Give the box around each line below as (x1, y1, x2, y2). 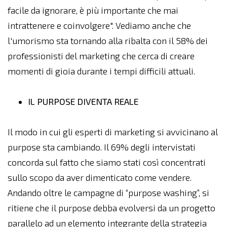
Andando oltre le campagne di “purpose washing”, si (8, 187, 209, 198)
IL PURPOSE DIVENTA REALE (28, 96, 171, 107)
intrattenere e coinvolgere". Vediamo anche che (8, 20, 191, 31)
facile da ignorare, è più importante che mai (8, 5, 178, 16)
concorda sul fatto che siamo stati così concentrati (8, 157, 206, 168)
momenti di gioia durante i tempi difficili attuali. (8, 66, 195, 77)
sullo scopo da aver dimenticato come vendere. (8, 172, 192, 183)
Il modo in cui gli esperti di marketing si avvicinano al (8, 127, 218, 137)
